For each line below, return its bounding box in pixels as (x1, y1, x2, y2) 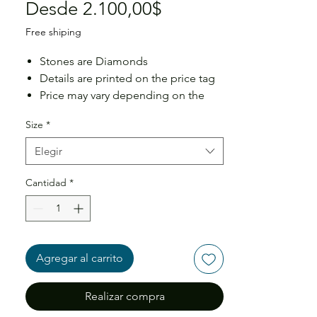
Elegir (35, 144, 62, 158)
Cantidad (25, 175, 67, 189)
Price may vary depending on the (40, 88, 204, 102)
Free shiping (25, 25, 81, 38)
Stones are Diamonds (40, 54, 148, 68)
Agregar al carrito (36, 250, 123, 265)
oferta (161, 40, 210, 63)
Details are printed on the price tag (40, 71, 215, 85)
